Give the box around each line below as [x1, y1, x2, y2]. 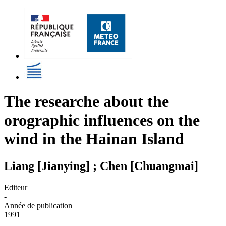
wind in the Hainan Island [4, 130, 184, 148]
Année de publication [4, 201, 72, 210]
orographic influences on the [4, 111, 200, 130]
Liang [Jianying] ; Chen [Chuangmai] [4, 159, 198, 173]
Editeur [4, 183, 27, 192]
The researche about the [4, 92, 169, 111]
